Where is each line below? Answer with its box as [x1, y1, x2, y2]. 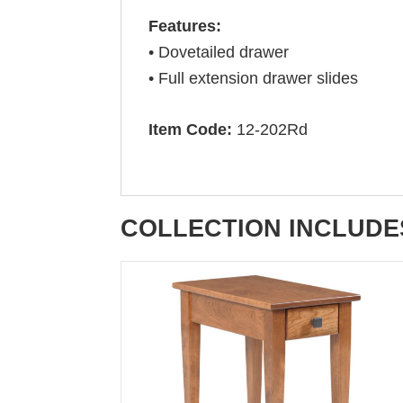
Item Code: [148, 120, 233, 139]
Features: [148, 16, 222, 35]
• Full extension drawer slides [148, 68, 359, 87]
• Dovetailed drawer [148, 42, 290, 61]
